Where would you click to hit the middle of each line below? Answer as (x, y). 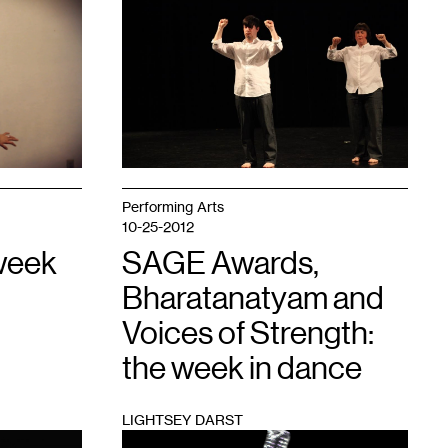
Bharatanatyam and (253, 298)
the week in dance (242, 368)
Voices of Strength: (248, 333)
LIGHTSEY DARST (182, 419)
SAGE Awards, (220, 263)
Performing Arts (173, 206)
